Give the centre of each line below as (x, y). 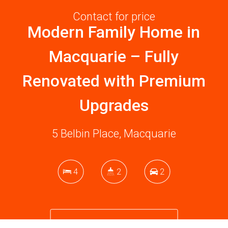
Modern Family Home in (114, 32)
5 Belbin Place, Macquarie (114, 134)
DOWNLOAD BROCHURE (118, 223)
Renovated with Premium (114, 81)
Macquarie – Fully (114, 57)
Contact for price (114, 17)
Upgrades (114, 106)
